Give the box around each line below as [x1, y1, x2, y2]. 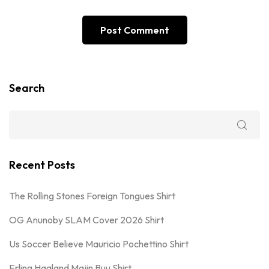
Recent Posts [9, 157, 75, 172]
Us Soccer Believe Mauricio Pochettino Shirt [9, 237, 189, 250]
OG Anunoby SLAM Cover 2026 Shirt [9, 213, 164, 226]
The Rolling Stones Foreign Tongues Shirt [9, 189, 175, 202]
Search [9, 80, 44, 95]
